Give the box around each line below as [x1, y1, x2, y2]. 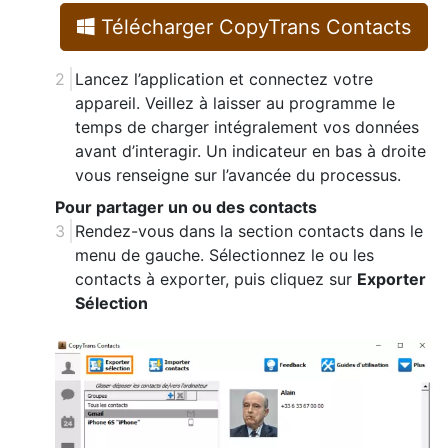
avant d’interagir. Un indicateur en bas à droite [75, 140, 426, 161]
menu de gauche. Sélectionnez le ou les [75, 244, 374, 265]
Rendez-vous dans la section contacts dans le [75, 220, 423, 241]
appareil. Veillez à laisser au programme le [75, 92, 395, 113]
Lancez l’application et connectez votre [75, 68, 373, 89]
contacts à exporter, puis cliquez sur [75, 268, 357, 289]
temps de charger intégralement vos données [75, 116, 419, 137]
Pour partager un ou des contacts [55, 196, 317, 217]
